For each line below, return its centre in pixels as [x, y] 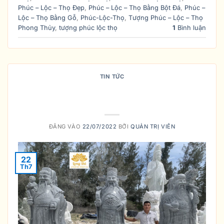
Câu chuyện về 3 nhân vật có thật [112, 88]
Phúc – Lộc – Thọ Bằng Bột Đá [134, 7]
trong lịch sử [112, 100]
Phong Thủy [36, 27]
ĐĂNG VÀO [65, 127]
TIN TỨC [112, 76]
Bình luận [191, 27]
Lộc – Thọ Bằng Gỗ [47, 17]
